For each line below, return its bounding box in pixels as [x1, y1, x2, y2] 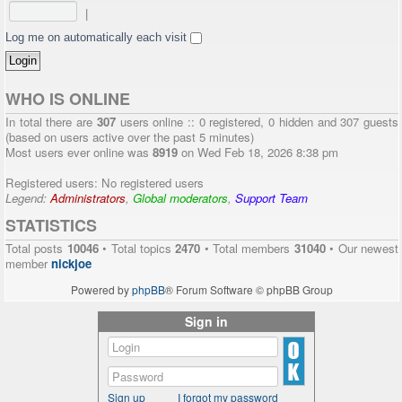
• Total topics [98, 240, 176, 258]
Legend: [5, 189, 50, 207]
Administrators [50, 189, 126, 207]
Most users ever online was [5, 144, 153, 162]
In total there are [5, 113, 97, 131]
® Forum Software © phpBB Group [165, 282, 333, 298]
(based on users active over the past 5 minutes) [5, 128, 254, 146]
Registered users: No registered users [5, 174, 204, 192]
